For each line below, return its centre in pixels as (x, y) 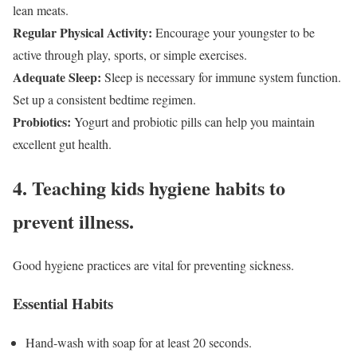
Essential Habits (63, 304)
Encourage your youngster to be (233, 32)
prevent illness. (73, 221)
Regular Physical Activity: (82, 32)
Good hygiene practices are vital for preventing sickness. (153, 265)
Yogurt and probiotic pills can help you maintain (193, 121)
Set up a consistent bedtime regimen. (104, 99)
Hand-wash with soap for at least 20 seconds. (139, 343)
